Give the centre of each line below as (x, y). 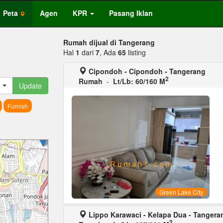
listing (136, 52)
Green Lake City (181, 192)
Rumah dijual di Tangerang (109, 42)
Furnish (17, 106)
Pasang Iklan (131, 13)
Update (30, 86)
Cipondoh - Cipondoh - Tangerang (147, 71)
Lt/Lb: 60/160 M (139, 81)
